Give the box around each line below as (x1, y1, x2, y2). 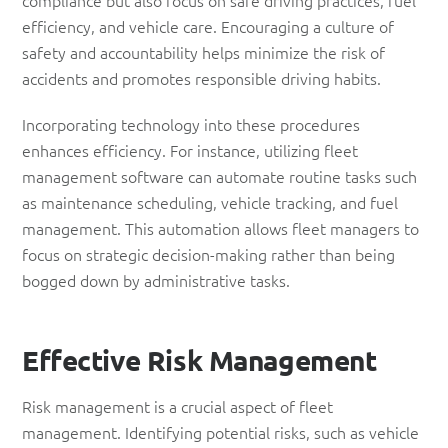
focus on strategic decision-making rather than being (22, 242, 395, 265)
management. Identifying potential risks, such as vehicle (22, 421, 419, 444)
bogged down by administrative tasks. (22, 268, 290, 291)
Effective (22, 341, 141, 377)
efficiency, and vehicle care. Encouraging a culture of (22, 14, 394, 37)
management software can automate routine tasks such (22, 164, 417, 187)
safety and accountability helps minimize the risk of (22, 40, 385, 63)
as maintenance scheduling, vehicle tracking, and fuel (22, 190, 398, 213)
